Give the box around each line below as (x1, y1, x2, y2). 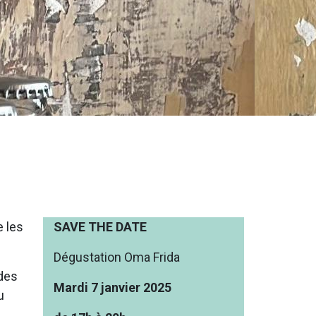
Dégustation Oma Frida (54, 250, 180, 265)
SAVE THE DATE (54, 219, 147, 234)
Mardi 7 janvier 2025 (54, 280, 171, 295)
